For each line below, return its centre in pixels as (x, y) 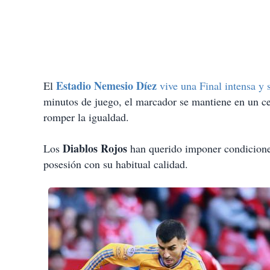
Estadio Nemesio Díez (106, 86)
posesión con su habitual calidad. (116, 164)
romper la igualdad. (86, 117)
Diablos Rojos (95, 149)
